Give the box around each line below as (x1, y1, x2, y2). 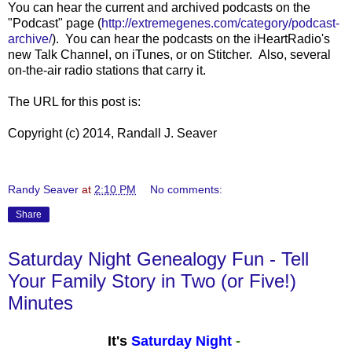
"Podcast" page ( (8, 16, 101, 30)
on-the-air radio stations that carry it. (8, 63, 206, 77)
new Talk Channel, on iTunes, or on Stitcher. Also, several (8, 47, 331, 61)
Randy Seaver (8, 182, 79, 196)
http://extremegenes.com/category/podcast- (101, 16, 339, 30)
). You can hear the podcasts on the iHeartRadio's (52, 31, 330, 46)
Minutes (8, 291, 73, 313)
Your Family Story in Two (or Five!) (8, 269, 296, 291)
